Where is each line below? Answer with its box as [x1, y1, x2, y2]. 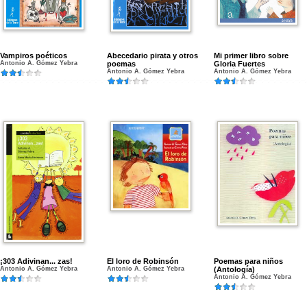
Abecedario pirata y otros [107, 51, 198, 60]
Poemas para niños [214, 257, 283, 265]
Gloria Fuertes [214, 60, 265, 68]
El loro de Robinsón [107, 257, 179, 265]
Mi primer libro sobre [214, 51, 288, 60]
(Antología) [214, 265, 255, 273]
